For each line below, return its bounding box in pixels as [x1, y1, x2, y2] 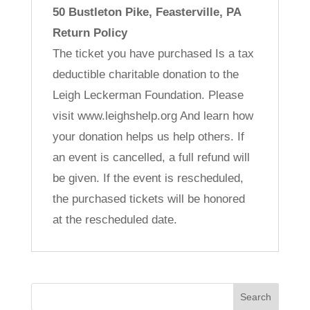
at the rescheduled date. [52, 212, 177, 226]
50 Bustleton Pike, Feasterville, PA [52, 5, 241, 19]
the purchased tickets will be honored [52, 192, 245, 206]
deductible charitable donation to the [52, 67, 239, 81]
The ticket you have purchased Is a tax [52, 46, 254, 60]
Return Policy [52, 26, 127, 39]
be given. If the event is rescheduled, [52, 171, 244, 185]
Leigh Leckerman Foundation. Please [52, 88, 244, 102]
